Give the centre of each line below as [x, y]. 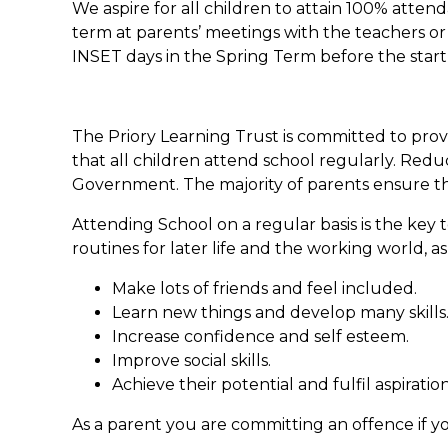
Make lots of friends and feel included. [264, 288]
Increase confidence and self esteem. [260, 336]
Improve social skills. [191, 360]
